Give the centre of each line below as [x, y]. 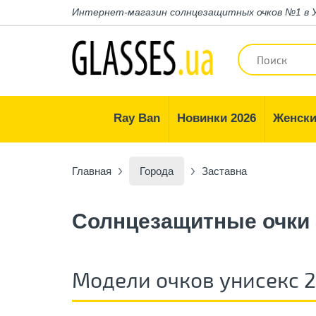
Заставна [224, 171]
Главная [92, 171]
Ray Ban [137, 118]
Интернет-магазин [120, 12]
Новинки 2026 [217, 118]
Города [157, 171]
